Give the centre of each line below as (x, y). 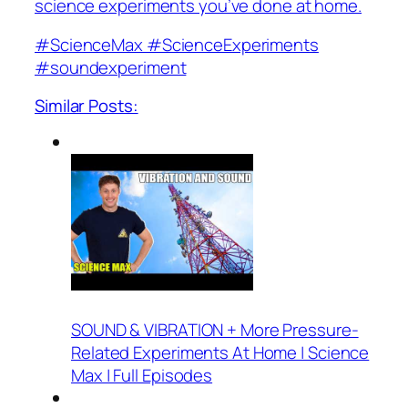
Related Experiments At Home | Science (220, 353)
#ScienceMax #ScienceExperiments (177, 45)
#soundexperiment (111, 68)
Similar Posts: (87, 105)
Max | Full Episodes (142, 376)
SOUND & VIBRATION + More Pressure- (215, 330)
